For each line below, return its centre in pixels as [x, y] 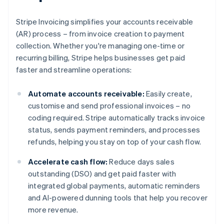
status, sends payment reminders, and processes [114, 130]
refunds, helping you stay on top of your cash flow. [115, 142]
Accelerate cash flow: [68, 162]
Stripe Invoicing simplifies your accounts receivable [105, 22]
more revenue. [53, 210]
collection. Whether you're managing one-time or [100, 46]
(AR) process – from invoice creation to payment [100, 34]
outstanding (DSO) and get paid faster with [102, 174]
